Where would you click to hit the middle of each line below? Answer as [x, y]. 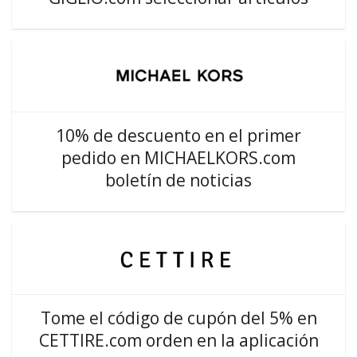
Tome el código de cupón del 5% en [178, 318]
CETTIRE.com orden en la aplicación [178, 340]
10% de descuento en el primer [178, 135]
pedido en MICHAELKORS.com [178, 158]
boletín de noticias [178, 180]
